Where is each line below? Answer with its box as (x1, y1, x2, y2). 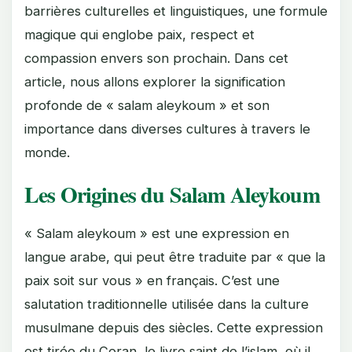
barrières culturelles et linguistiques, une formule (24, 3, 328, 19)
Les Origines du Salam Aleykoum (24, 178, 320, 211)
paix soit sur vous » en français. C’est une (24, 273, 280, 288)
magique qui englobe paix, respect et (24, 27, 255, 42)
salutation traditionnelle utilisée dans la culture (24, 296, 309, 312)
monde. (24, 145, 70, 160)
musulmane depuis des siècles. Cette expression (24, 320, 323, 335)
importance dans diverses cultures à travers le (24, 121, 310, 137)
